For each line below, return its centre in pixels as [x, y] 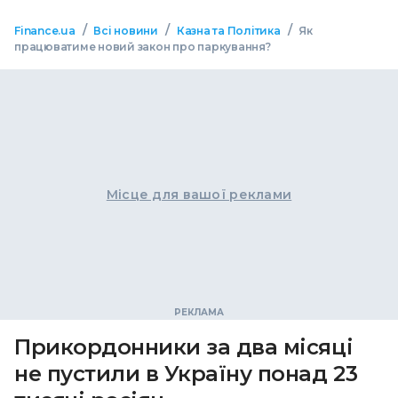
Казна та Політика [228, 31]
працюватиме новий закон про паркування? [143, 47]
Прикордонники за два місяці [184, 347]
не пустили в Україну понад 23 [186, 374]
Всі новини [126, 31]
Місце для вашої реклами [199, 195]
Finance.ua [45, 31]
